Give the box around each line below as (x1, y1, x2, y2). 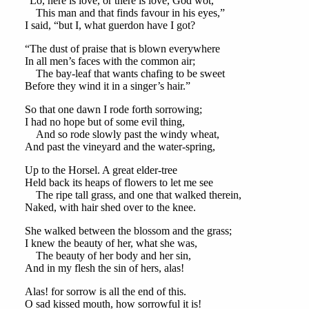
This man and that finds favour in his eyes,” (24, 7, 225, 19)
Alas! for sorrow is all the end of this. (24, 286, 186, 298)
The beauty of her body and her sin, (24, 250, 191, 262)
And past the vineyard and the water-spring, (24, 141, 215, 153)
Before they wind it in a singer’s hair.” (24, 80, 190, 92)
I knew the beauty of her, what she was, (24, 237, 197, 250)
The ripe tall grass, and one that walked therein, (24, 189, 241, 201)
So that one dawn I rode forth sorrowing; (24, 103, 202, 116)
